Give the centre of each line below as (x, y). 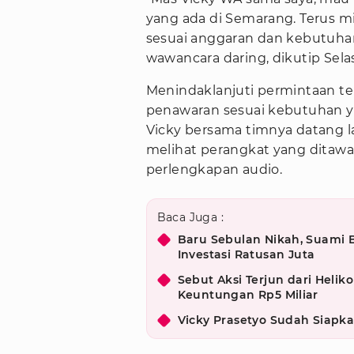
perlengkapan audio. (214, 170)
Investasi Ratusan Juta (246, 255)
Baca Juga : (190, 218)
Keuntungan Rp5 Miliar (248, 295)
